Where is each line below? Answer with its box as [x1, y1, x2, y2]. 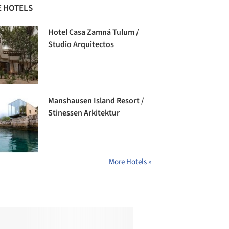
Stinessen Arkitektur [48, 107, 120, 119]
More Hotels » [109, 156, 151, 168]
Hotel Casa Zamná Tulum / [48, 27, 140, 38]
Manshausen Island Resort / [48, 95, 145, 107]
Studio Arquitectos [48, 39, 114, 51]
